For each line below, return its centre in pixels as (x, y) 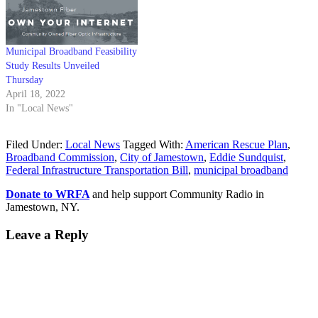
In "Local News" (39, 109)
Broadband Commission (60, 158)
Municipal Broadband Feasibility (71, 52)
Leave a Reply (47, 235)
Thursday (24, 80)
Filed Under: (35, 145)
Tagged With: (154, 145)
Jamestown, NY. (43, 207)
